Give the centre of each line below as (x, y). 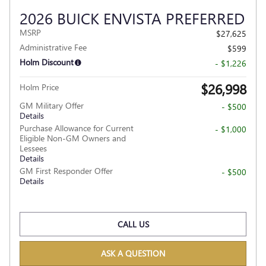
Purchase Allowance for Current (77, 128)
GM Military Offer (52, 105)
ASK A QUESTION (133, 254)
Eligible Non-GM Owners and (73, 138)
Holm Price (39, 87)
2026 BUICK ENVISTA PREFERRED (132, 18)
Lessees (33, 148)
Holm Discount (47, 62)
